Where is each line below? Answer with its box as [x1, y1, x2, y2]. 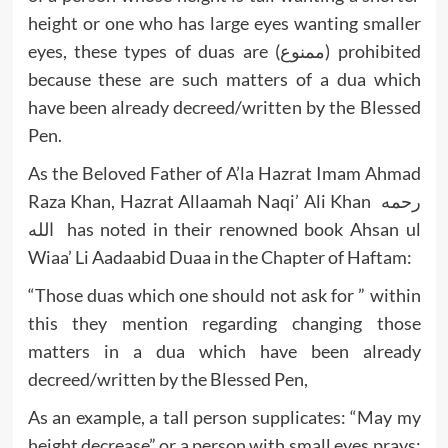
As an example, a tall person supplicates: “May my [27, 406, 421, 429]
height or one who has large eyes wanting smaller [27, 12, 421, 35]
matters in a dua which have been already [27, 340, 421, 363]
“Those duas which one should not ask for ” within [27, 284, 421, 307]
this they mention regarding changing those [27, 312, 421, 335]
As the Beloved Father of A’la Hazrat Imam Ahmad [27, 162, 421, 185]
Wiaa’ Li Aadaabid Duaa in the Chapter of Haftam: [27, 246, 412, 269]
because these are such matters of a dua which [27, 68, 421, 91]
